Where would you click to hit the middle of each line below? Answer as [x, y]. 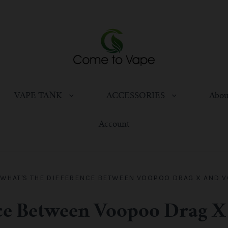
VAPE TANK [39, 96]
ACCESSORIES [137, 96]
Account [114, 124]
